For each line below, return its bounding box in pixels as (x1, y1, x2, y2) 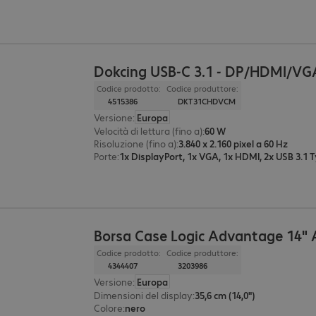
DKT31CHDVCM (178, 96, 236, 107)
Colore (94, 301, 123, 315)
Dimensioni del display (94, 288, 193, 302)
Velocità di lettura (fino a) (94, 124, 203, 138)
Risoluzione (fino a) (94, 137, 177, 150)
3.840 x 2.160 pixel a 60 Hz (178, 137, 288, 150)
